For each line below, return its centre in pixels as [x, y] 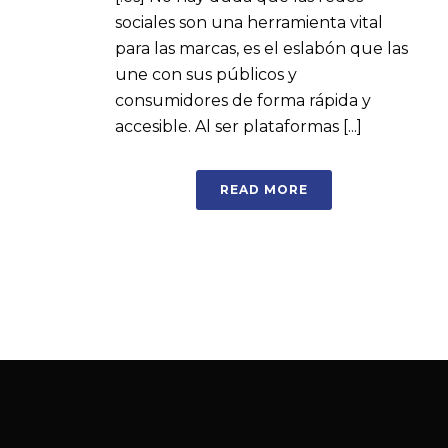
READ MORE [264, 190]
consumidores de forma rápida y [243, 101]
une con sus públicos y [206, 75]
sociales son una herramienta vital [249, 23]
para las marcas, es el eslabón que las [261, 49]
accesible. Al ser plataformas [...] [238, 127]
